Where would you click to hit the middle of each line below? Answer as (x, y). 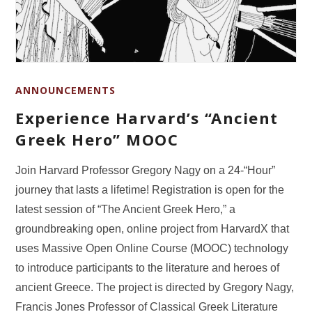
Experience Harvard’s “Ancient (147, 117)
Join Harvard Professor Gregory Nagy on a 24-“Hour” (146, 171)
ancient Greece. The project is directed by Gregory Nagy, (155, 288)
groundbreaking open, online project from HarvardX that (153, 229)
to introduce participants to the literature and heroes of (148, 268)
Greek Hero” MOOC (97, 139)
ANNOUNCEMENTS (66, 90)
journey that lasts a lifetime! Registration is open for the (150, 190)
